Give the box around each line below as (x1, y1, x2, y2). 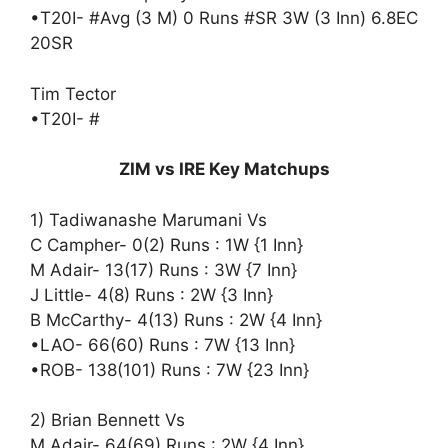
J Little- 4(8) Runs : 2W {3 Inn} (30, 284, 273, 305)
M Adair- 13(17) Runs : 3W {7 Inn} (30, 259, 297, 280)
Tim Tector (30, 83, 116, 104)
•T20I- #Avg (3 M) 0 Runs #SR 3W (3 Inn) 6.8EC (30, 8, 418, 28)
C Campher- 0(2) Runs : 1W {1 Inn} (30, 234, 303, 255)
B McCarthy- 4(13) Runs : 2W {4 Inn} (30, 309, 322, 330)
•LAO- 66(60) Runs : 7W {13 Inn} (30, 334, 295, 355)
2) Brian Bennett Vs (30, 410, 185, 430)
